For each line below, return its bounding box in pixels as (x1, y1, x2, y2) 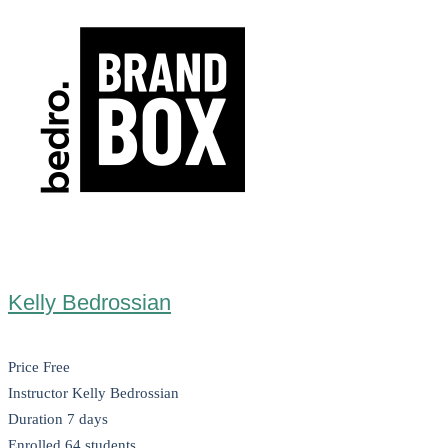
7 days (67, 411, 108, 428)
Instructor (8, 385, 72, 402)
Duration (8, 411, 67, 428)
